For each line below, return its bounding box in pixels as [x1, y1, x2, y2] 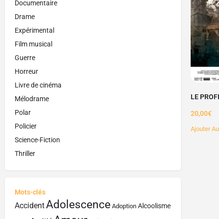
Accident [15, 200, 44, 210]
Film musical [15, 40, 52, 48]
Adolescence [46, 197, 110, 211]
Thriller [15, 149, 35, 157]
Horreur [15, 67, 38, 75]
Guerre [15, 53, 35, 62]
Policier [15, 122, 37, 130]
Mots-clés [15, 188, 45, 196]
